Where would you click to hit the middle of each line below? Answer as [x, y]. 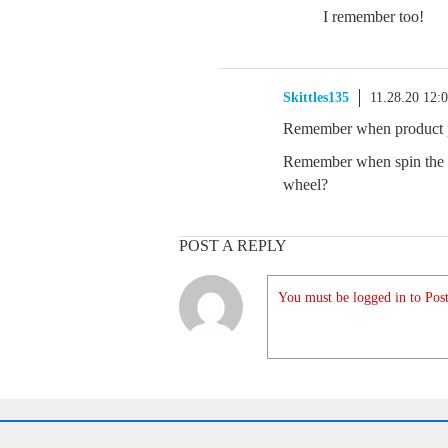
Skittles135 [316, 97]
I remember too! [373, 16]
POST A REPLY [233, 245]
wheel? [305, 184]
